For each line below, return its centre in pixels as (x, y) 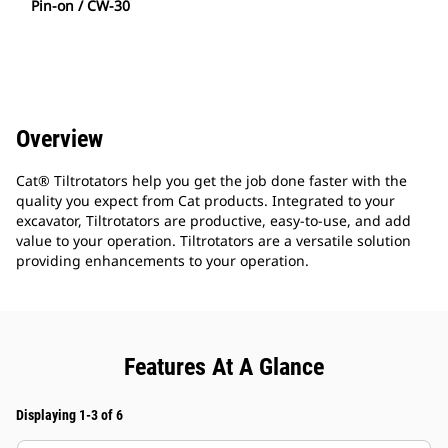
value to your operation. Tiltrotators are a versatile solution (213, 241)
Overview (59, 139)
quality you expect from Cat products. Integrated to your (205, 201)
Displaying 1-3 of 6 (69, 415)
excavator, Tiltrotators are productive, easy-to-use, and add (213, 221)
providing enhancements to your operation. (162, 261)
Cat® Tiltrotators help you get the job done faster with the (211, 181)
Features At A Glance (224, 367)
